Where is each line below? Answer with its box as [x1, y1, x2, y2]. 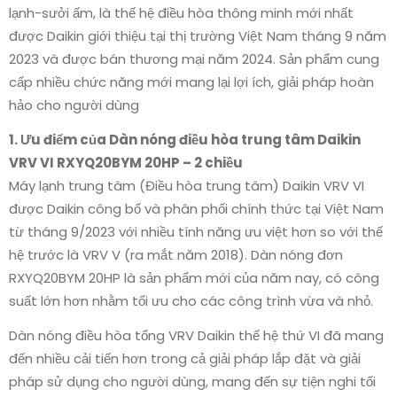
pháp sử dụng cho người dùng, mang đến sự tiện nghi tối [9, 372, 376, 392]
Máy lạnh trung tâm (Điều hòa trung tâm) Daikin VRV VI [9, 176, 364, 196]
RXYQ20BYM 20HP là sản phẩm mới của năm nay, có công [9, 269, 379, 288]
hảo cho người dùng [9, 96, 139, 115]
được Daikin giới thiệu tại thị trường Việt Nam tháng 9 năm [9, 27, 386, 46]
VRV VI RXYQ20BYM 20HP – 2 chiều [9, 153, 243, 173]
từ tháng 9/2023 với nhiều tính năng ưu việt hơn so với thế [9, 222, 383, 242]
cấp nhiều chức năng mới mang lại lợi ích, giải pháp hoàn [9, 73, 374, 92]
